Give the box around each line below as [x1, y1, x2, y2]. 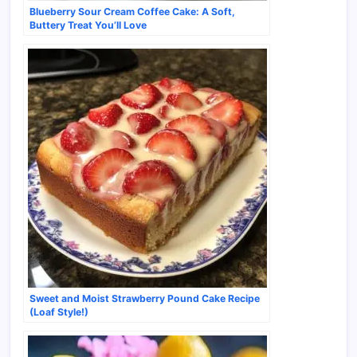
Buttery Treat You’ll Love [29, 19, 147, 32]
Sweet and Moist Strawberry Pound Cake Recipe [29, 292, 260, 305]
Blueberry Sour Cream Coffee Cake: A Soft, [29, 6, 235, 18]
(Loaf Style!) [29, 306, 88, 319]
